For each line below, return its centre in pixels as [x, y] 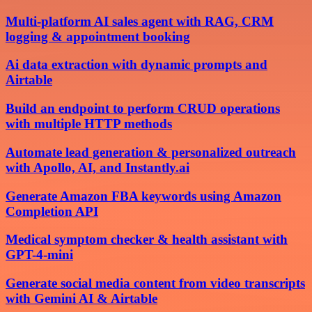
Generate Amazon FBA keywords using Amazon [143, 196]
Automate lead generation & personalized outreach [151, 152]
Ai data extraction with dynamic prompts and [136, 65]
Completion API [52, 211]
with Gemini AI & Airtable [81, 298]
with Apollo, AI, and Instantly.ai [97, 167]
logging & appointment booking [98, 36]
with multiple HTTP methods [89, 124]
